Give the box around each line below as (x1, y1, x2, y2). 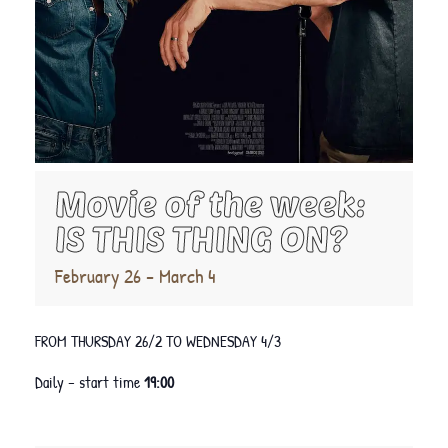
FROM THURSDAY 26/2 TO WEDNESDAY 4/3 (35, 330, 281, 353)
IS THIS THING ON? (55, 217, 347, 260)
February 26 (55, 262, 141, 290)
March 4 (159, 262, 216, 290)
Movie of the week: (55, 182, 366, 225)
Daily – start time (35, 371, 144, 394)
